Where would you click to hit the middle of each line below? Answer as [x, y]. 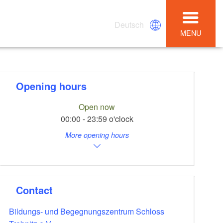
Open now [97, 107]
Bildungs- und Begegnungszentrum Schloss [87, 211]
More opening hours [97, 135]
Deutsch [129, 24]
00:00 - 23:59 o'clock [97, 119]
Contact [38, 190]
